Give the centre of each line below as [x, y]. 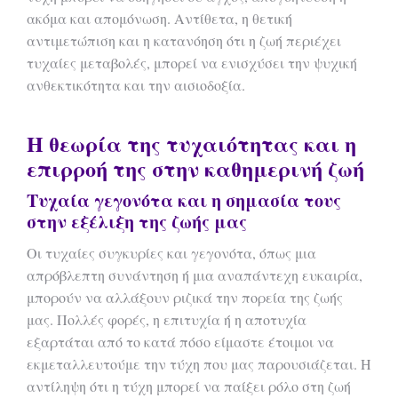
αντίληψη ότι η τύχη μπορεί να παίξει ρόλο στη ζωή [189, 386]
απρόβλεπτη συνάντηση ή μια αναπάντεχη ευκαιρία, [195, 275]
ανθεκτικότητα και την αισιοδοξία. [136, 85]
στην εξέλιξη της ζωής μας [137, 222]
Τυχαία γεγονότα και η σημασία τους [184, 200]
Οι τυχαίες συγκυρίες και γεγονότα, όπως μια [171, 253]
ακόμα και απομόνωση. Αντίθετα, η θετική [159, 18]
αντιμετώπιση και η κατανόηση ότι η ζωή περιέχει [184, 40]
